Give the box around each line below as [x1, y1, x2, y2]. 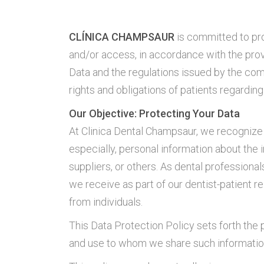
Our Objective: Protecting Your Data [69, 107, 240, 120]
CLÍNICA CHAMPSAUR [69, 31, 174, 43]
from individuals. [69, 196, 143, 208]
